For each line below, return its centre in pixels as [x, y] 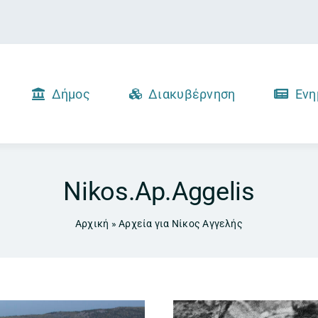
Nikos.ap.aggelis [159, 192]
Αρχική [92, 224]
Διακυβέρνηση [192, 94]
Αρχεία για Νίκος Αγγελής [181, 224]
